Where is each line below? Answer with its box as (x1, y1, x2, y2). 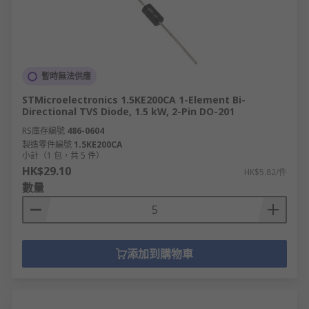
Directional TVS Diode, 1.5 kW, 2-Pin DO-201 (22, 105, 235, 118)
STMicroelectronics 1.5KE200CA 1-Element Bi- (22, 93, 246, 106)
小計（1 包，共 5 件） (22, 150, 104, 161)
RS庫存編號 (22, 125, 65, 137)
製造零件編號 (22, 139, 72, 150)
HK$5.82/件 (244, 166, 287, 178)
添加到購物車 (127, 246, 193, 261)
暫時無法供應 (41, 70, 91, 82)
